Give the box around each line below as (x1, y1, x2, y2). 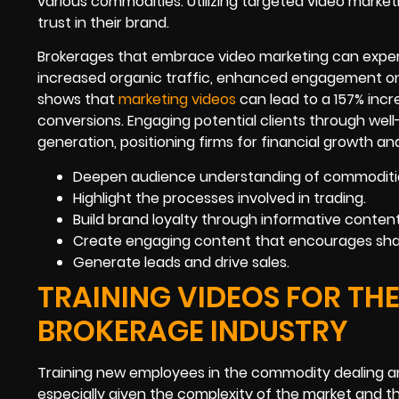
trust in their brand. (37, 12, 169, 33)
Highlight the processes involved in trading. (73, 187, 366, 208)
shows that (37, 89, 118, 110)
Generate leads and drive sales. (73, 251, 289, 273)
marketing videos (118, 89, 236, 110)
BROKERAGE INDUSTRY (37, 310, 348, 351)
